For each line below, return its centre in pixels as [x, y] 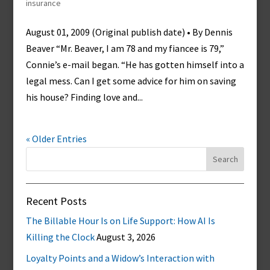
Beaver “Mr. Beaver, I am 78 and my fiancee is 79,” [125, 48]
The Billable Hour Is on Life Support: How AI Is [120, 221]
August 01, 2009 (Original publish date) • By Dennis [129, 32]
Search [41, 152]
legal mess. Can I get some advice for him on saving [131, 81]
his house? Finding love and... [84, 97]
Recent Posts [56, 201]
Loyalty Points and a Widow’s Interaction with [120, 258]
